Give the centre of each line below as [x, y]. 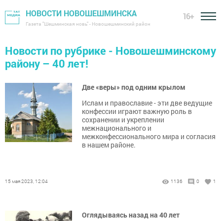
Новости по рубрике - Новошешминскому [110, 51]
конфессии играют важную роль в [137, 111]
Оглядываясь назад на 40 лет [131, 215]
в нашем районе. [109, 145]
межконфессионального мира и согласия [149, 136]
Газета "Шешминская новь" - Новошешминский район [88, 24]
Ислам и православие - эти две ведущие [147, 103]
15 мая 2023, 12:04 [26, 181]
